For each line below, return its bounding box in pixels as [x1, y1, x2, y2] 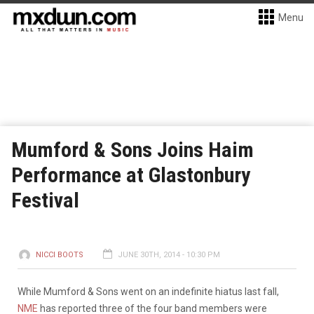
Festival [11, 188, 79, 212]
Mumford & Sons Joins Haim [11, 137, 254, 162]
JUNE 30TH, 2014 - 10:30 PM [118, 250, 220, 259]
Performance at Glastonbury [11, 163, 250, 187]
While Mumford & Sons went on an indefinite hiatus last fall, [18, 286, 279, 297]
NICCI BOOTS [36, 250, 83, 259]
